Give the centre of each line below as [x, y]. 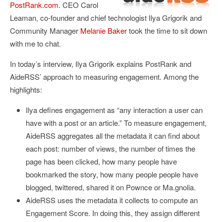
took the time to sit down [167, 30]
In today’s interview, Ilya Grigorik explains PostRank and [101, 64]
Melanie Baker [104, 30]
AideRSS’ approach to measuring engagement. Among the [104, 77]
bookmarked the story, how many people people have [112, 174]
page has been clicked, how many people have [101, 161]
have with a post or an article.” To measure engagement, [116, 123]
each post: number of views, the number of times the [111, 148]
